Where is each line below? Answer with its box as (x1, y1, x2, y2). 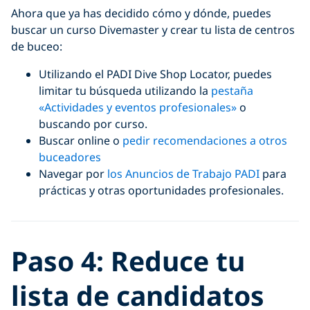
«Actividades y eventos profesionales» (39, 99, 237, 115)
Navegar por (39, 165, 107, 181)
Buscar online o (39, 132, 122, 148)
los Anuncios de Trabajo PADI (107, 165, 259, 181)
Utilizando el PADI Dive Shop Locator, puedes (39, 66, 272, 82)
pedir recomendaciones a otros (122, 132, 287, 148)
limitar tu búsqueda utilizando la (39, 82, 211, 98)
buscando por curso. (39, 116, 147, 131)
